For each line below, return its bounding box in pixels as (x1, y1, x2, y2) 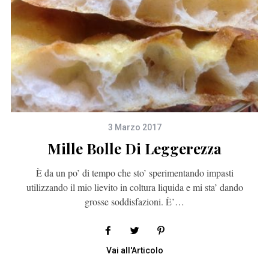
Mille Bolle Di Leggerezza (47, 139, 222, 159)
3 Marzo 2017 (107, 122, 162, 133)
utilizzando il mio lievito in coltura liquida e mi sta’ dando (26, 181, 243, 194)
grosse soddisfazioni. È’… (85, 195, 184, 208)
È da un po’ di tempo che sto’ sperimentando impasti (35, 166, 234, 180)
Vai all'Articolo (106, 246, 163, 256)
